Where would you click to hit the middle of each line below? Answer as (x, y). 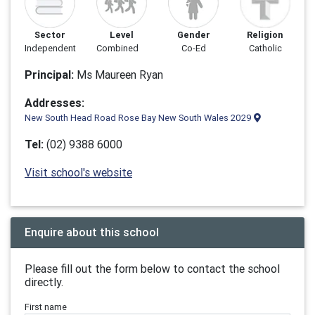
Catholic (265, 48)
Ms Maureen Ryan (118, 75)
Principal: (49, 75)
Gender (193, 35)
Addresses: (54, 103)
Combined (117, 48)
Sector (50, 35)
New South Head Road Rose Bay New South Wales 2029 (139, 118)
